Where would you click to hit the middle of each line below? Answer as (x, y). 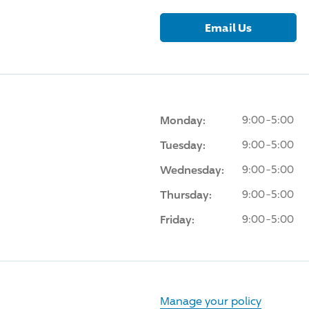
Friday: (177, 219)
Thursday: (186, 194)
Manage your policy (210, 301)
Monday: (182, 120)
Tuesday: (182, 144)
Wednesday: (192, 169)
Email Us (228, 27)
